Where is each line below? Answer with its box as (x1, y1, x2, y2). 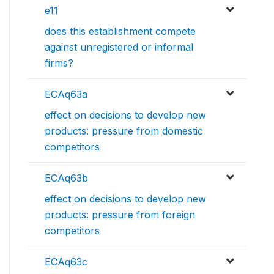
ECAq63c (45, 256, 87, 268)
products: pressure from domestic (45, 125, 203, 138)
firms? (45, 57, 73, 70)
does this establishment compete (45, 25, 196, 38)
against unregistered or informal (45, 41, 193, 54)
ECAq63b (45, 172, 88, 185)
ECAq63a (45, 88, 87, 101)
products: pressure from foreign (45, 209, 195, 221)
